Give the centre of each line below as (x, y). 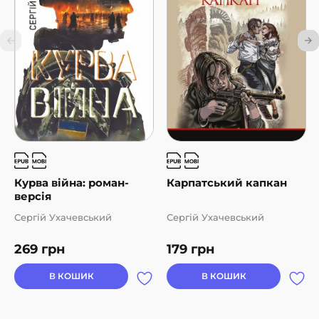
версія (33, 197)
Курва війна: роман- (72, 183)
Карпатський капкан (227, 183)
